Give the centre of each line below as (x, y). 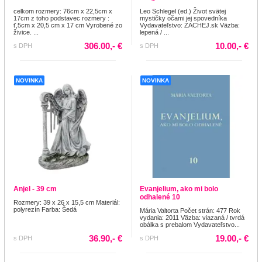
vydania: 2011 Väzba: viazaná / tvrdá (192, 218)
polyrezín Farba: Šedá (45, 210)
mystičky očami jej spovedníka (183, 18)
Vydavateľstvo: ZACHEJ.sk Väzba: (190, 25)
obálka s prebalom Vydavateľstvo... (190, 225)
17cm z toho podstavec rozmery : (61, 18)
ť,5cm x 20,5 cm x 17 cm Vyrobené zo (68, 25)
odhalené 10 (160, 197)
